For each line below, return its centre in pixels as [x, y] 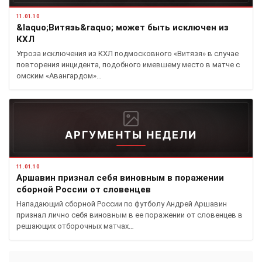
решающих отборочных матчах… [75, 226]
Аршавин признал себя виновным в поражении [120, 178]
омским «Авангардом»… [59, 76]
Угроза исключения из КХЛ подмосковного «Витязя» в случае [127, 54]
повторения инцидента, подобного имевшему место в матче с [128, 65]
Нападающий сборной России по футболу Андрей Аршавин [122, 204]
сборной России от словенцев [84, 189]
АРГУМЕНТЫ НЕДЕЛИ [131, 135]
